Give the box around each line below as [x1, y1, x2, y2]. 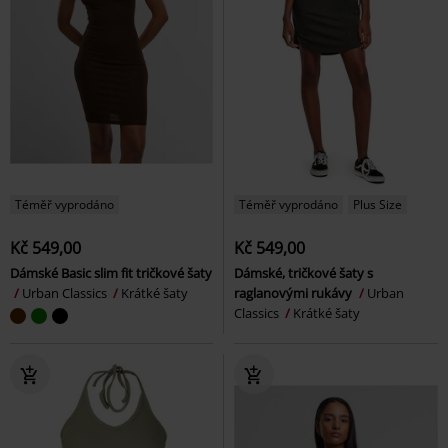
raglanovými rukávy [234, 283, 355, 302]
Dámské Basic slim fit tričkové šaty [10, 263, 212, 282]
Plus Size [353, 195, 402, 213]
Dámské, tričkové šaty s [234, 263, 373, 282]
